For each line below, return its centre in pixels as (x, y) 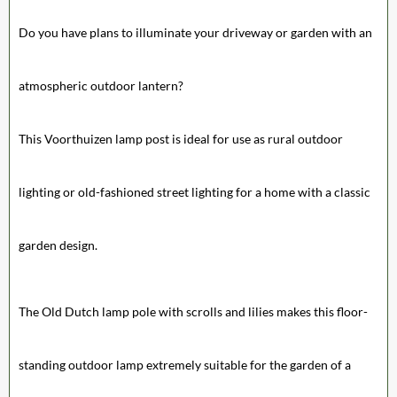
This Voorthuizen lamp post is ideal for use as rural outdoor (181, 138)
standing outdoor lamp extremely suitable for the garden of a (185, 364)
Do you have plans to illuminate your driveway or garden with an (195, 32)
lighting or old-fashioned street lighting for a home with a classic (195, 191)
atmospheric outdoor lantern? (102, 85)
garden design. (58, 245)
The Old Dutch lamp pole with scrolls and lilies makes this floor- (193, 311)
